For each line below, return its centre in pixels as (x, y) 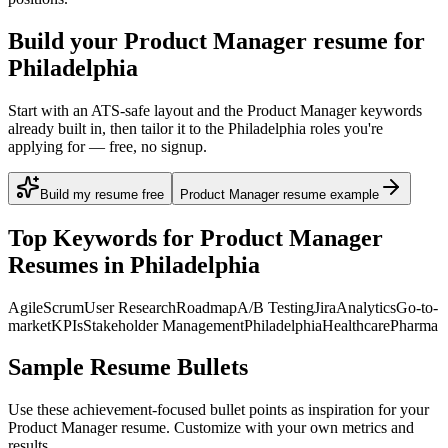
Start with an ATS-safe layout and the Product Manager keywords (215, 110)
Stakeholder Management (163, 325)
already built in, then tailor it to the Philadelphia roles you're (195, 128)
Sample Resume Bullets (128, 367)
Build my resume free (102, 194)
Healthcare (356, 325)
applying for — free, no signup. (107, 146)
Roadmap (206, 307)
